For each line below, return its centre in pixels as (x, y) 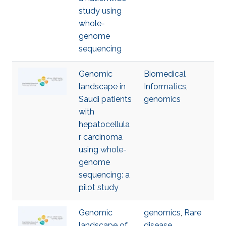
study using (100, 11)
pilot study (99, 187)
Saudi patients (105, 99)
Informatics (165, 87)
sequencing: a (104, 175)
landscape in (102, 87)
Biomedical (165, 74)
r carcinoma (101, 137)
